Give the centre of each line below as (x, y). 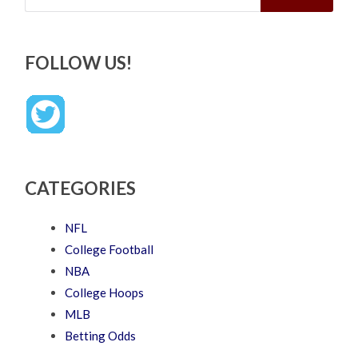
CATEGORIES (81, 188)
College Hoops (105, 292)
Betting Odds (101, 335)
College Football (109, 249)
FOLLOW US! (79, 62)
